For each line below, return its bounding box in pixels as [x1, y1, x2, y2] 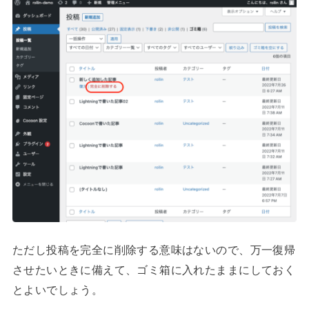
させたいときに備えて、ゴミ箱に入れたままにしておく [12, 263, 296, 276]
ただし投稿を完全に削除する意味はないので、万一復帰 [12, 243, 296, 256]
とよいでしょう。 [12, 283, 103, 296]
